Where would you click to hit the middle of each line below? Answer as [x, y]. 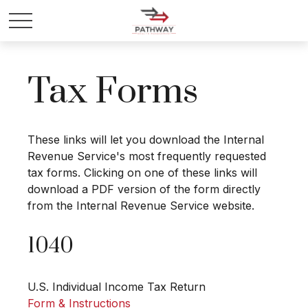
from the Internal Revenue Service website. [141, 206]
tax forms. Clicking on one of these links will [142, 173]
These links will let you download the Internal [146, 140]
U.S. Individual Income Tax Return [117, 287]
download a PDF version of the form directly [144, 189]
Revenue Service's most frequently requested [147, 156]
